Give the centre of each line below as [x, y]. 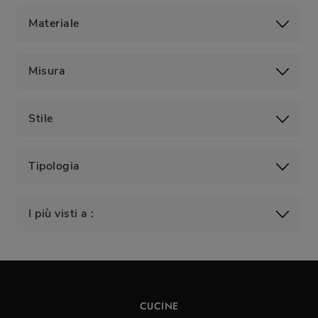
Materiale [54, 24]
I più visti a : [61, 214]
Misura [47, 71]
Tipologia [54, 166]
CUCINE [159, 306]
